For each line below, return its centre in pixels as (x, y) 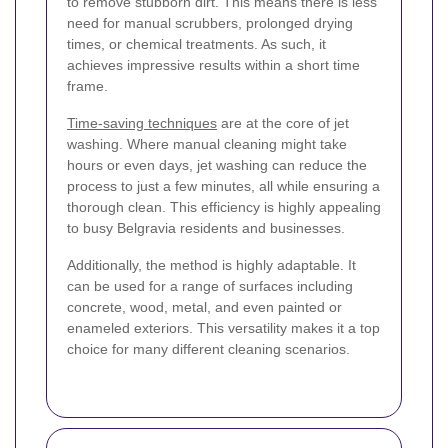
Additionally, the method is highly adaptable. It (211, 265)
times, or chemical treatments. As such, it (196, 44)
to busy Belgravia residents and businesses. (206, 228)
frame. (87, 86)
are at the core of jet (283, 123)
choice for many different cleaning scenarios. (208, 349)
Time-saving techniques (142, 123)
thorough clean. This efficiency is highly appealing (224, 207)
